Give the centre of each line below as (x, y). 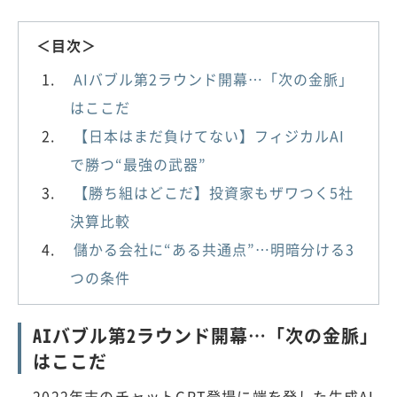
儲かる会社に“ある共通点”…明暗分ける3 (214, 249)
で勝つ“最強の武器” (138, 163)
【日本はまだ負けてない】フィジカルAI (209, 135)
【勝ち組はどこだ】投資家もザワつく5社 (214, 192)
